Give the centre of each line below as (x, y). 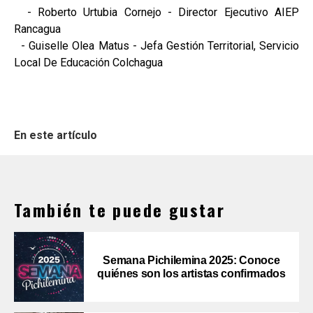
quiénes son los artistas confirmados (191, 273)
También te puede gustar (120, 209)
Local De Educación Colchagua (88, 62)
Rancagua (37, 29)
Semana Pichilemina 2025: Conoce (191, 260)
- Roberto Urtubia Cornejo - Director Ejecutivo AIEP (156, 12)
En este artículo (56, 135)
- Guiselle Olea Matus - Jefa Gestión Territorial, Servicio (156, 45)
